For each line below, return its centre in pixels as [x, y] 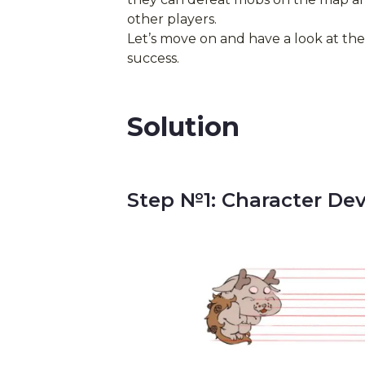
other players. [172, 20]
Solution [183, 127]
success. [153, 59]
